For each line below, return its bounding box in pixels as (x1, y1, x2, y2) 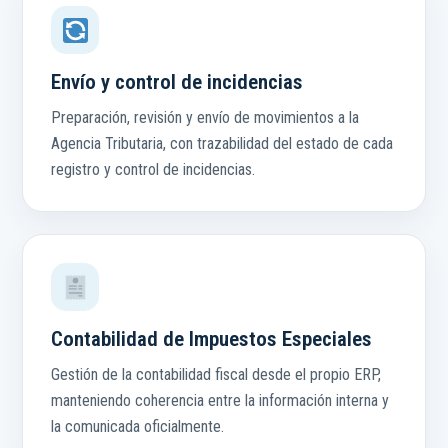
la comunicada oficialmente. (51, 417, 224, 437)
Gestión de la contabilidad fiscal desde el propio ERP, (51, 365, 381, 385)
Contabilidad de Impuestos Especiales (51, 327, 372, 352)
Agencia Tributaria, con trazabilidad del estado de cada (51, 134, 393, 154)
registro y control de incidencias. (51, 160, 255, 180)
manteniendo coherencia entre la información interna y (51, 391, 389, 411)
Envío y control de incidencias (51, 70, 303, 95)
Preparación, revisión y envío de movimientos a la (51, 108, 359, 128)
